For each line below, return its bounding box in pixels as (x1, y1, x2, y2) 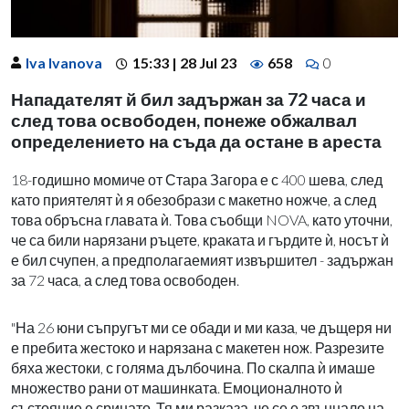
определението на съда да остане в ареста (11, 130, 382, 152)
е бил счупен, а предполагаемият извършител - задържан (11, 250, 393, 268)
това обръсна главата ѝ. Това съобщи (11, 210, 266, 228)
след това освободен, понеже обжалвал (11, 109, 357, 131)
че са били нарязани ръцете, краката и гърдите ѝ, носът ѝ (11, 230, 389, 248)
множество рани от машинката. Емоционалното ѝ (11, 378, 342, 396)
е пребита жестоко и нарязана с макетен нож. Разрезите (11, 338, 384, 356)
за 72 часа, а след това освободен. (11, 270, 242, 288)
